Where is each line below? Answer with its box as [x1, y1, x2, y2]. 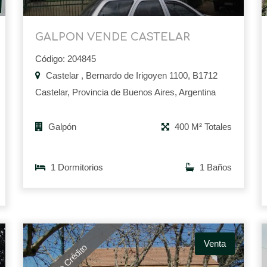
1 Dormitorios [48, 162, 103, 173]
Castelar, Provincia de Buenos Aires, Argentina [35, 87, 216, 98]
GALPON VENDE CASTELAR [35, 31, 190, 44]
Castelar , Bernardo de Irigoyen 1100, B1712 [44, 70, 218, 81]
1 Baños [197, 162, 232, 173]
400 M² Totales [172, 122, 232, 132]
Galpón [46, 122, 76, 132]
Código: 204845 [35, 54, 96, 64]
